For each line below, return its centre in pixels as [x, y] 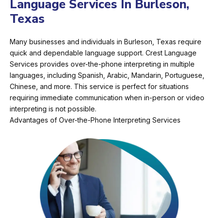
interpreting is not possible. [53, 109]
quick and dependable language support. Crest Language [103, 53]
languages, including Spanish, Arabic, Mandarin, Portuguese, [107, 75]
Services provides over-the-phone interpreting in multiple [102, 64]
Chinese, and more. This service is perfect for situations [99, 87]
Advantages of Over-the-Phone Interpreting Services [95, 120]
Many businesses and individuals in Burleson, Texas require [106, 42]
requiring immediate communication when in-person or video [107, 98]
